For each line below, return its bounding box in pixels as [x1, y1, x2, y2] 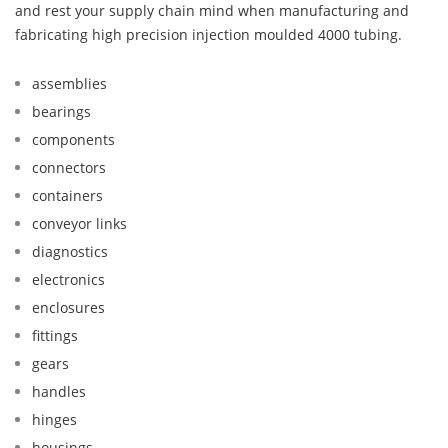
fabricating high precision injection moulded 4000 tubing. [15, 25, 402, 45]
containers [32, 186, 103, 206]
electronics [32, 270, 105, 290]
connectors [32, 158, 106, 178]
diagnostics [32, 242, 108, 262]
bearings [32, 102, 91, 122]
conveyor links [32, 214, 127, 234]
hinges [32, 410, 77, 430]
